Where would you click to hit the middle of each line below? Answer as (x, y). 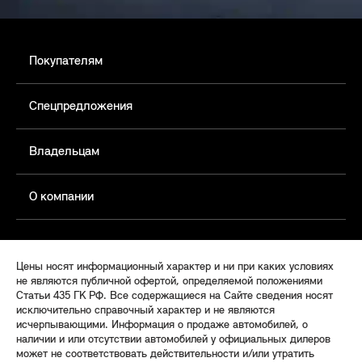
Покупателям (66, 62)
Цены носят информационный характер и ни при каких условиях (175, 267)
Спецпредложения (81, 107)
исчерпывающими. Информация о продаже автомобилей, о (162, 326)
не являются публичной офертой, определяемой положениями (169, 282)
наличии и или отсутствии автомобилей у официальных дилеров (173, 340)
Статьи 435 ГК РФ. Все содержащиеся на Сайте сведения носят (175, 297)
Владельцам (64, 152)
